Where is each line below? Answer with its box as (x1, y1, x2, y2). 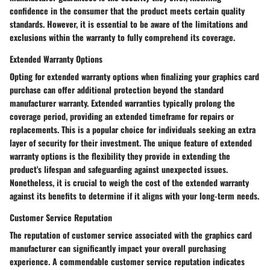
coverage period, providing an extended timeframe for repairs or (10, 110, 234, 123)
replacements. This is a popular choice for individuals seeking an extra (10, 123, 256, 136)
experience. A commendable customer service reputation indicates (10, 255, 245, 268)
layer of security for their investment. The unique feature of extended (10, 136, 252, 149)
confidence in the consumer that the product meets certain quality (10, 4, 245, 17)
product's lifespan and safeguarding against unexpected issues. (10, 163, 228, 176)
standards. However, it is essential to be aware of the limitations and (10, 17, 248, 31)
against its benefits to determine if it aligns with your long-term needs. (10, 189, 259, 202)
